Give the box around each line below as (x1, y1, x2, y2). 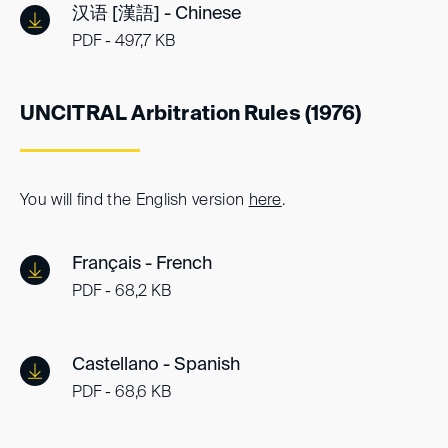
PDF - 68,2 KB (72, 283, 171, 300)
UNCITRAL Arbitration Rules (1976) (20, 104, 362, 125)
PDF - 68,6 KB (72, 384, 171, 401)
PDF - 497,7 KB (72, 33, 175, 50)
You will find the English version (20, 192, 249, 209)
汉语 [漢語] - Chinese (72, 4, 241, 23)
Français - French (72, 254, 212, 273)
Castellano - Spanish (72, 355, 240, 374)
